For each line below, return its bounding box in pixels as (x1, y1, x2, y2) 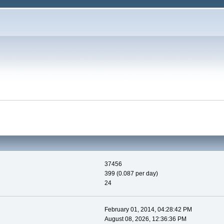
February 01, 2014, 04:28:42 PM (104, 206, 192, 213)
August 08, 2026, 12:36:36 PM (104, 215, 186, 223)
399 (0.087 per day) (104, 170, 158, 177)
